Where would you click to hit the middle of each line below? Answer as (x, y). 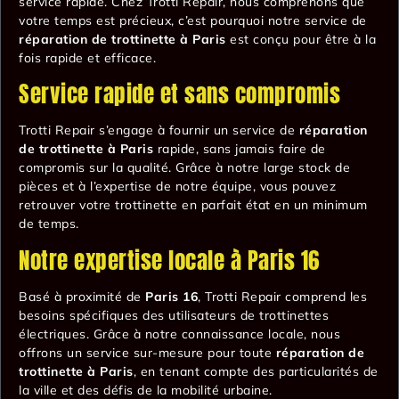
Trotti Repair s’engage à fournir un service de (159, 130)
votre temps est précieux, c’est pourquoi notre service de (193, 20)
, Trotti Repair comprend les (282, 296)
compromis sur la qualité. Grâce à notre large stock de (184, 168)
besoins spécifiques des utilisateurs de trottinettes (174, 315)
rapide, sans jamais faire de (240, 149)
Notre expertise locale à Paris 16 (169, 260)
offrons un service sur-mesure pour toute (147, 352)
